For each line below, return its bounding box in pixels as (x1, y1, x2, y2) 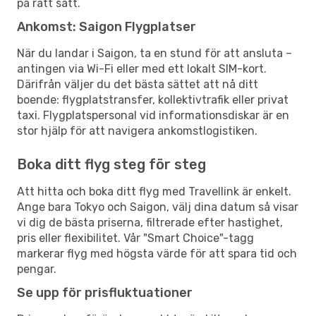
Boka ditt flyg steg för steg (17, 155, 206, 173)
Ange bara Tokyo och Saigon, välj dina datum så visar (17, 200, 298, 214)
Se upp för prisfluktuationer (17, 284, 193, 300)
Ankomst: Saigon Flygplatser (17, 18, 196, 35)
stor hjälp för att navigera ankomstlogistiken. (17, 123, 257, 138)
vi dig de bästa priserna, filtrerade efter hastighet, (17, 215, 283, 229)
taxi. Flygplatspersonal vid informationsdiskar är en (17, 108, 289, 122)
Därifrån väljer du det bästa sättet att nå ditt (17, 77, 258, 91)
